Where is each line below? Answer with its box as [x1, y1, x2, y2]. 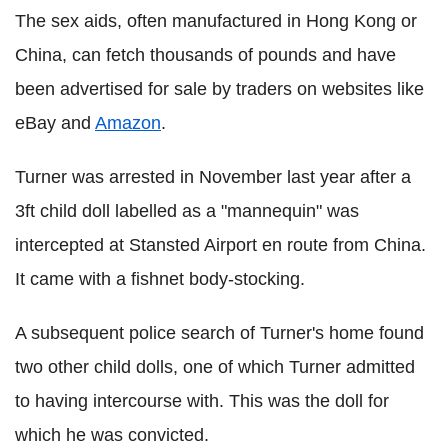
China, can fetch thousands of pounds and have [15, 44, 396, 65]
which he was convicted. [15, 424, 209, 445]
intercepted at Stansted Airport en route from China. [15, 234, 426, 255]
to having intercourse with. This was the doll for [15, 390, 389, 411]
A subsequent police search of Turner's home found [15, 322, 424, 343]
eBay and [15, 112, 95, 133]
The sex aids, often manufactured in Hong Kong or [15, 10, 417, 31]
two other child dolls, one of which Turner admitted [15, 356, 415, 377]
